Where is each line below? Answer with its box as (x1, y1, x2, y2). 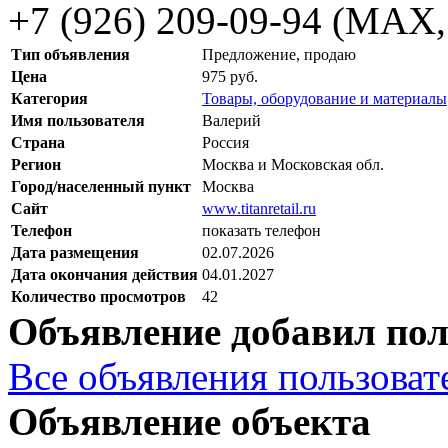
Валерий (202, 111, 261, 129)
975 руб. (202, 67, 258, 85)
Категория (11, 89, 88, 107)
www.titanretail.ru (202, 199, 316, 217)
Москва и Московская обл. (202, 155, 384, 173)
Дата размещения (11, 243, 139, 261)
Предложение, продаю (202, 45, 356, 63)
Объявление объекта (8, 399, 371, 443)
